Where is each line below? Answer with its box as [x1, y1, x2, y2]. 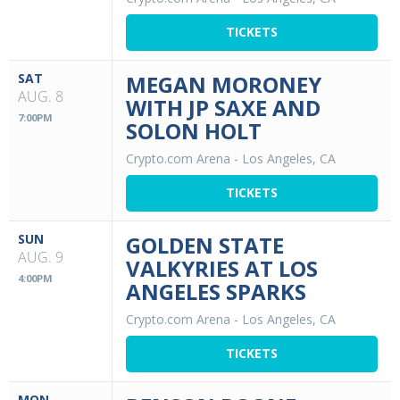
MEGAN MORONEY [126, 69, 321, 99]
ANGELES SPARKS [126, 276, 306, 306]
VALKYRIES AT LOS [126, 253, 318, 283]
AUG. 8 [18, 86, 63, 106]
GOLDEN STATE [126, 229, 284, 260]
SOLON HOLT [126, 115, 262, 146]
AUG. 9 [18, 246, 63, 267]
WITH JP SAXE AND [126, 92, 321, 122]
